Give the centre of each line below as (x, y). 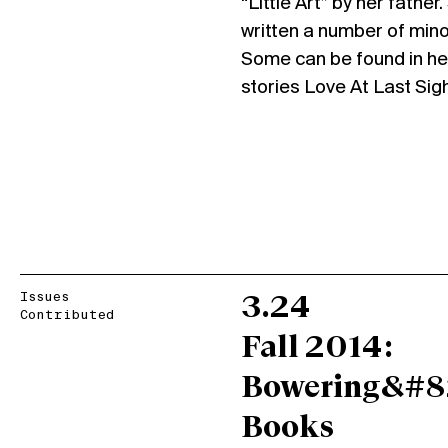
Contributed (67, 315)
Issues (44, 297)
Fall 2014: (317, 349)
